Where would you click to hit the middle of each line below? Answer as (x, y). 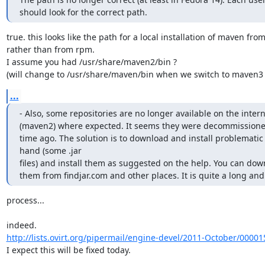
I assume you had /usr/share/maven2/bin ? (91, 62)
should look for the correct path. (83, 12)
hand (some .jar (50, 150)
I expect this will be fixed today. (68, 250)
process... (25, 200)
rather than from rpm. (50, 49)
